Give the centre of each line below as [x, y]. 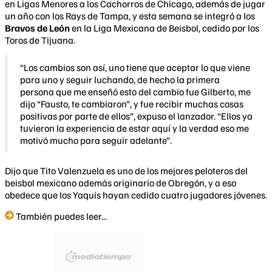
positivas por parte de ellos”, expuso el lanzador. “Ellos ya [136, 116]
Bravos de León [37, 28]
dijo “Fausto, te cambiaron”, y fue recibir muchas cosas [132, 104]
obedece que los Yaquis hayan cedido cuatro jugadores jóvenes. [136, 195]
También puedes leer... [61, 216]
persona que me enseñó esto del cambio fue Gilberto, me [135, 92]
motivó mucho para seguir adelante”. [96, 141]
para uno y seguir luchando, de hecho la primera [120, 80]
